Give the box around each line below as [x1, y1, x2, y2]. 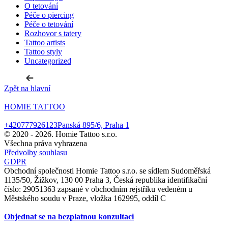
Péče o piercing [24, 11, 74, 20]
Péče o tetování [24, 20, 73, 29]
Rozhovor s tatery [24, 29, 81, 38]
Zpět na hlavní [4, 84, 50, 93]
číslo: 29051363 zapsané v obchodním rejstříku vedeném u [4, 185, 192, 194]
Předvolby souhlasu [4, 148, 67, 157]
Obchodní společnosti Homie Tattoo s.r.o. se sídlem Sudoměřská [4, 166, 211, 176]
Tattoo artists [24, 38, 65, 47]
